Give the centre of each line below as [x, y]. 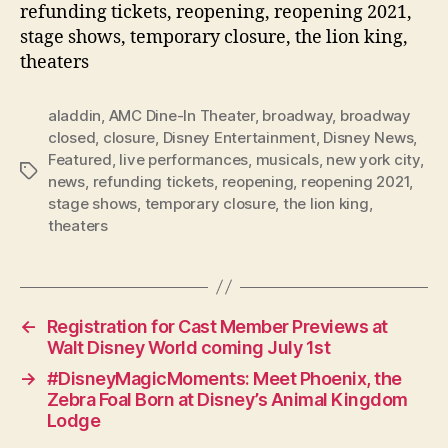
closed [72, 137]
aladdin [75, 115]
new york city [373, 159]
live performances [184, 159]
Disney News [368, 137]
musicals [287, 159]
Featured [80, 159]
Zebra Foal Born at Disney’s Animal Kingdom [227, 399]
